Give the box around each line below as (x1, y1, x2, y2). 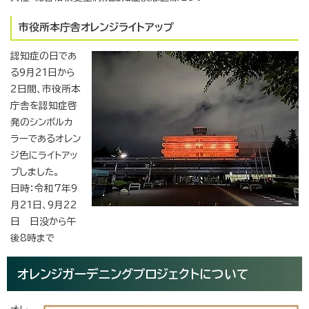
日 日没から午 (10, 216, 77, 226)
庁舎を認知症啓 (10, 100, 77, 110)
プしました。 (10, 166, 59, 177)
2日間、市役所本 (10, 83, 81, 94)
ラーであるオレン (10, 133, 81, 143)
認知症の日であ (10, 50, 77, 61)
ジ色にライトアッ (10, 150, 78, 160)
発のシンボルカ (10, 117, 73, 127)
